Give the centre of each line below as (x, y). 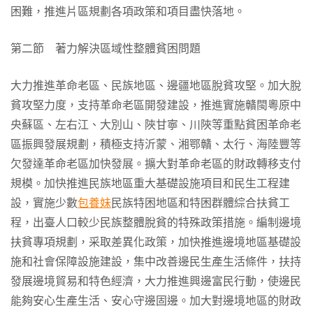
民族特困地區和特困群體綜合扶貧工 (201, 203)
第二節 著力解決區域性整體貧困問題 (105, 49)
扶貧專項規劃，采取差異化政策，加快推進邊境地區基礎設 (156, 242)
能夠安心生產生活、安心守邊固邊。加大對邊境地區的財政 (156, 301)
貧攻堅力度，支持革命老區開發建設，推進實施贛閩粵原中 (156, 105)
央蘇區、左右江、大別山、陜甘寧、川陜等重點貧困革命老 (156, 125)
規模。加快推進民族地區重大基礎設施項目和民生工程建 (150, 183)
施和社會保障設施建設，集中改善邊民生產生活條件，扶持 (156, 262)
